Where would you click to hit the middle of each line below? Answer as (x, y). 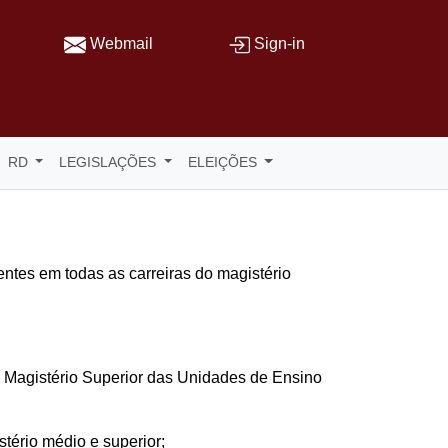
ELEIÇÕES (224, 162)
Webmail (121, 43)
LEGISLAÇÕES (110, 162)
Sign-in (280, 43)
